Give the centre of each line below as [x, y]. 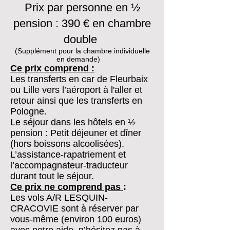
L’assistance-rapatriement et [68, 155]
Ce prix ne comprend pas [67, 187]
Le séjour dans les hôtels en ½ [73, 122]
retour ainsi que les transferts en [76, 101]
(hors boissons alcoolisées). [67, 144]
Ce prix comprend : [52, 68]
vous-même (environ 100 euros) [76, 219]
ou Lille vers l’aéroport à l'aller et [76, 90]
